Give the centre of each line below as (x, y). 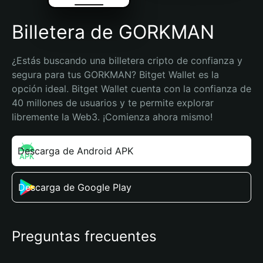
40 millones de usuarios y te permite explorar (113, 103)
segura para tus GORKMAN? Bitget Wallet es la (115, 75)
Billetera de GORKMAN (113, 32)
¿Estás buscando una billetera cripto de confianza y (127, 60)
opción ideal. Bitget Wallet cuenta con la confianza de (131, 89)
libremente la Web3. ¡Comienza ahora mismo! (112, 117)
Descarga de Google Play (75, 187)
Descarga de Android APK (75, 151)
